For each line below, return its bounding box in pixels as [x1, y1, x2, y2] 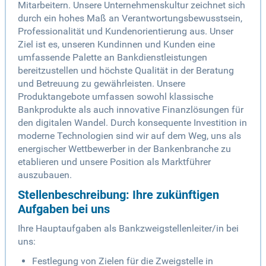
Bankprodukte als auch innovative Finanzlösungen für [18, 104, 243, 116]
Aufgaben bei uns [18, 202, 110, 217]
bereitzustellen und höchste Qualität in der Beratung [18, 65, 234, 77]
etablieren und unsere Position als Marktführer [18, 156, 211, 168]
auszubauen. [18, 169, 72, 181]
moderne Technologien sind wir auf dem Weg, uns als [18, 130, 241, 142]
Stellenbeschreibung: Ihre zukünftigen [18, 188, 219, 202]
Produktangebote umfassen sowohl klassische [18, 91, 213, 103]
